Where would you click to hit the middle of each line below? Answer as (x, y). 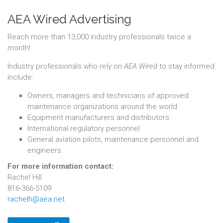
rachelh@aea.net (36, 199)
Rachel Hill (25, 177)
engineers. (45, 150)
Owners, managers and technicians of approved (108, 96)
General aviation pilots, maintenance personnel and (113, 139)
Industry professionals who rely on (66, 66)
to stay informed (186, 66)
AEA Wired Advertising (69, 19)
